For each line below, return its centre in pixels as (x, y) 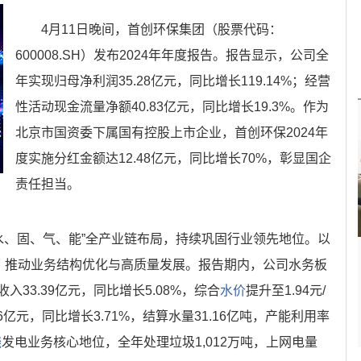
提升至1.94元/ (286, 290)
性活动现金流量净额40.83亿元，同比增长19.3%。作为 (172, 107)
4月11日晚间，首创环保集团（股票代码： (162, 29)
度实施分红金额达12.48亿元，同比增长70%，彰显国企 (173, 158)
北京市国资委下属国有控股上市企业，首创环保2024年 (172, 133)
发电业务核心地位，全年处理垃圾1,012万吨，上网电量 (160, 342)
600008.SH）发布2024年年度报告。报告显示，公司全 (172, 55)
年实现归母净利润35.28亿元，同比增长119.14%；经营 (173, 81)
